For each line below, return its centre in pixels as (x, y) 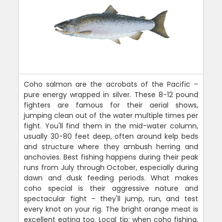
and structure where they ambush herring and (111, 147)
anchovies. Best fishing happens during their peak (111, 157)
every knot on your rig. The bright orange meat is (111, 209)
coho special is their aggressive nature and (111, 189)
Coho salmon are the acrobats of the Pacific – (111, 84)
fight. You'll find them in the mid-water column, (111, 126)
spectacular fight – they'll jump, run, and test (111, 199)
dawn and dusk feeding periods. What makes (111, 178)
